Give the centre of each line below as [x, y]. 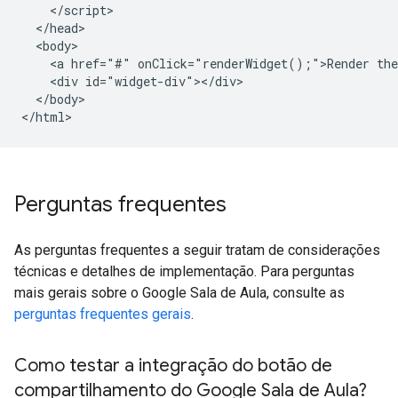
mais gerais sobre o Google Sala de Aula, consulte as [179, 293]
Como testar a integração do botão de [173, 366]
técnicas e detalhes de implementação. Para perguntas [184, 272]
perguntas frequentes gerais [103, 314]
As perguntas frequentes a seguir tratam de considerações [197, 251]
